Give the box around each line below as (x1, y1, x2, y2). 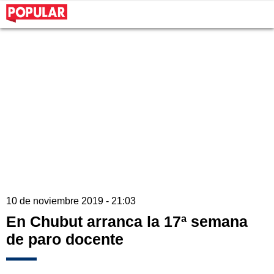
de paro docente (6, 231, 124, 248)
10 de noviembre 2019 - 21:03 (6, 196, 136, 207)
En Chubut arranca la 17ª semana (6, 213, 248, 231)
